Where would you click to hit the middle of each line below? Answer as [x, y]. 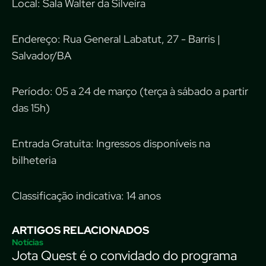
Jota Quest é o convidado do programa [124, 256]
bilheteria [34, 160]
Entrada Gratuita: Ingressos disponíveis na [111, 144]
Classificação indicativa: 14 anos [86, 196]
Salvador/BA [42, 56]
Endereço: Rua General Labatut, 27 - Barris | [116, 39]
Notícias [28, 243]
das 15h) [31, 108]
